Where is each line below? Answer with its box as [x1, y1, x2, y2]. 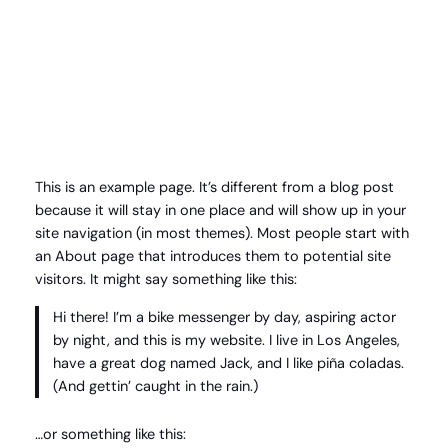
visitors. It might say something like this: [34, 270, 297, 290]
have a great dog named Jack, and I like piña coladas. [53, 353, 405, 373]
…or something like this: [34, 425, 186, 445]
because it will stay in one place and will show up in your [34, 201, 406, 221]
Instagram [366, 44, 441, 66]
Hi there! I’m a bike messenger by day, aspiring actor [53, 307, 397, 327]
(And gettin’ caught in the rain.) [53, 376, 259, 396]
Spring [7, 9, 48, 28]
